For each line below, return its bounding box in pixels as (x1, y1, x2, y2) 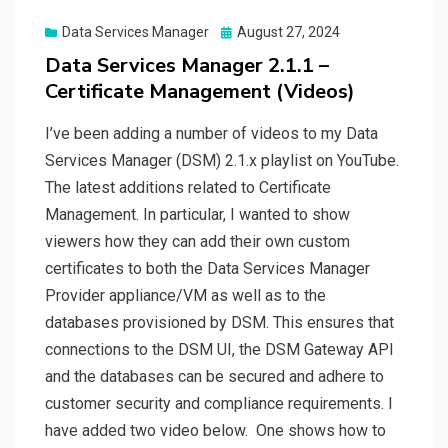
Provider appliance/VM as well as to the (45, 286, 326, 306)
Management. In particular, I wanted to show (45, 205, 350, 225)
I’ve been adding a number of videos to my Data (45, 124, 378, 144)
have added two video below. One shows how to (45, 421, 386, 441)
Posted (220, 23, 265, 40)
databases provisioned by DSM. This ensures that (45, 313, 394, 333)
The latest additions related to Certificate (45, 178, 331, 198)
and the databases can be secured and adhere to (45, 367, 384, 387)
